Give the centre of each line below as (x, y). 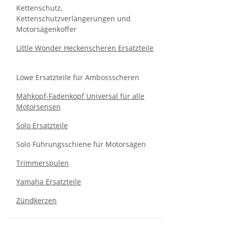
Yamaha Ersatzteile (49, 182)
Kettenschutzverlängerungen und (73, 18)
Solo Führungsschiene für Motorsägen (81, 144)
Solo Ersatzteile (42, 125)
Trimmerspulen (43, 163)
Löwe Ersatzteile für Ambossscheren (78, 77)
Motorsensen (39, 107)
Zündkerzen (36, 200)
